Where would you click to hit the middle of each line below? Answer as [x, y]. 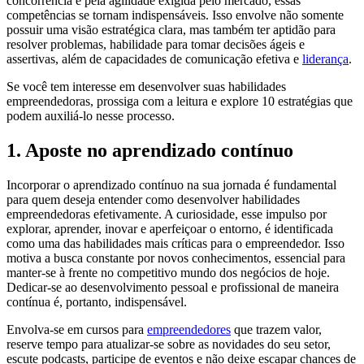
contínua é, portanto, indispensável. [97, 302]
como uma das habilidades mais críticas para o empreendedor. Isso [175, 244]
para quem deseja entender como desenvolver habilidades [153, 200]
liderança [325, 59]
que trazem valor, [276, 330]
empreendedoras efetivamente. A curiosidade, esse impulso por [167, 214]
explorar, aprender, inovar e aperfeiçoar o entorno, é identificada [170, 229]
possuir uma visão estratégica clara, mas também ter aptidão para [171, 30]
